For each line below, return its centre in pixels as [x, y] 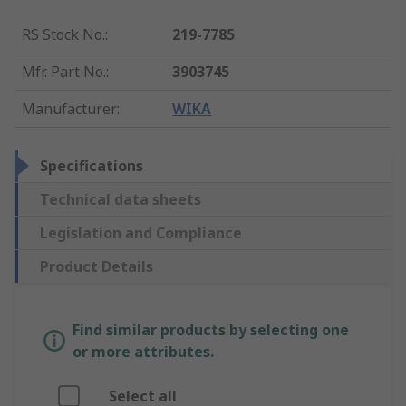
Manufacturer [69, 109]
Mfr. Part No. [64, 72]
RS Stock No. [63, 35]
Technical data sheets [121, 200]
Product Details [97, 267]
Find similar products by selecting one [211, 330]
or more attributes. [143, 352]
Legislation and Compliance [141, 233]
